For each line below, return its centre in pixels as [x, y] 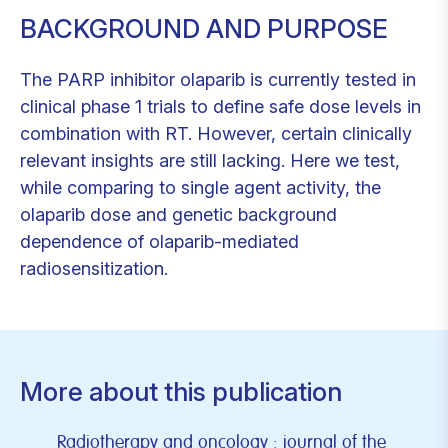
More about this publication [181, 391]
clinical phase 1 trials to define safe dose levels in [220, 106]
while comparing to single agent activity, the [200, 187]
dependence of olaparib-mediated [159, 241]
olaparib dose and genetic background [178, 214]
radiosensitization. [94, 268]
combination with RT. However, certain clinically [216, 133]
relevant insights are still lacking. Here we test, [210, 160]
